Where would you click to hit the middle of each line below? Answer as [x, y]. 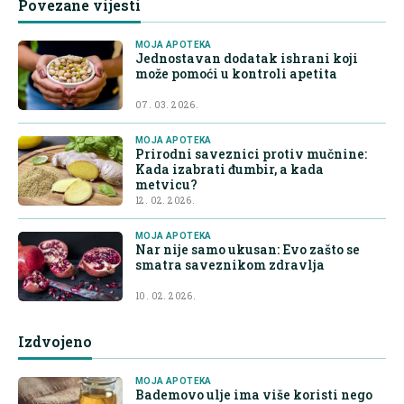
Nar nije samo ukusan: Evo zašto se [248, 250]
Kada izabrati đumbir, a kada [230, 170]
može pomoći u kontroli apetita [236, 74]
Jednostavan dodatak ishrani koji [247, 59]
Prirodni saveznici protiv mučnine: [251, 154]
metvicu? [166, 185]
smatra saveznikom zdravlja [230, 265]
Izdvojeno [55, 342]
